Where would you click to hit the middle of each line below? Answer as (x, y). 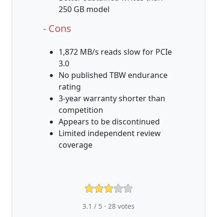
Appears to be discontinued (109, 121)
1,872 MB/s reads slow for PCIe (115, 52)
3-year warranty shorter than (112, 98)
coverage (76, 145)
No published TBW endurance (113, 75)
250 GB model (84, 9)
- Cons (57, 28)
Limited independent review (110, 133)
